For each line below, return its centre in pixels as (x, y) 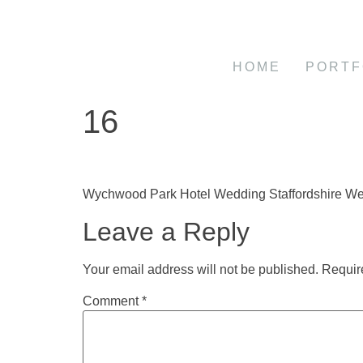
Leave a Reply (166, 231)
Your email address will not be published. (201, 269)
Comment (112, 301)
